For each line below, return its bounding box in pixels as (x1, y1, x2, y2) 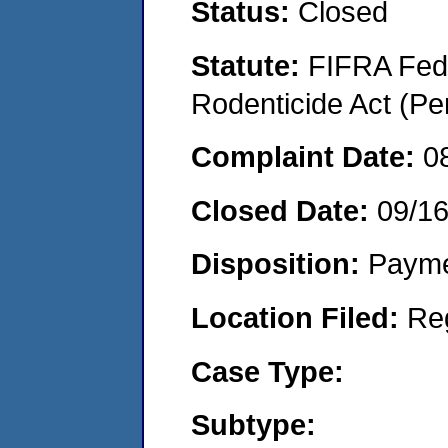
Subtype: (191, 408, 316, 442)
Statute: (191, 48, 308, 82)
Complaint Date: (191, 140, 423, 174)
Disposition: (191, 247, 368, 281)
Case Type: (191, 354, 344, 388)
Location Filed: (191, 300, 407, 334)
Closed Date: (191, 193, 377, 227)
